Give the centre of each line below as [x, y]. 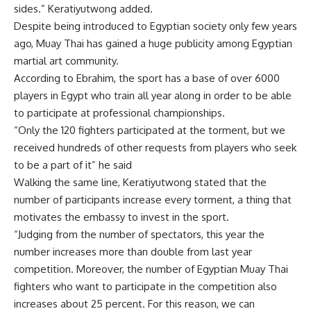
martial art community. [66, 60]
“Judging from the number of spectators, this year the [139, 234]
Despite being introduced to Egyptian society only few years [155, 26]
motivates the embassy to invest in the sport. [121, 217]
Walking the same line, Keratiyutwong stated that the [140, 182]
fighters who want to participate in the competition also [145, 286]
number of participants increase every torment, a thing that [153, 199]
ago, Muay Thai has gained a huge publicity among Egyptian [153, 43]
